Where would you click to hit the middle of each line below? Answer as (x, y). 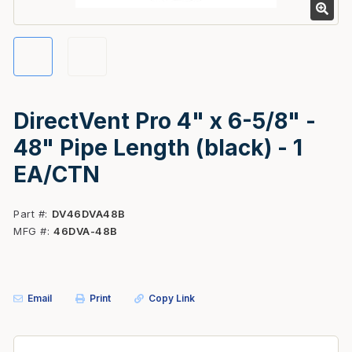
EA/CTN (57, 174)
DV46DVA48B (88, 214)
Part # (29, 214)
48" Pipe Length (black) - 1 (158, 148)
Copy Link (172, 298)
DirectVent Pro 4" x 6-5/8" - (165, 121)
